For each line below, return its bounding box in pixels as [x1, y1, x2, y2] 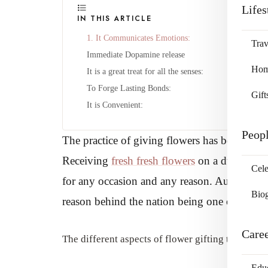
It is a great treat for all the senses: [87, 66, 203, 77]
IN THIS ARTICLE [77, 13, 152, 24]
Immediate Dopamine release [87, 50, 185, 60]
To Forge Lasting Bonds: [87, 83, 171, 93]
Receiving [62, 154, 111, 167]
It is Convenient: [87, 100, 143, 110]
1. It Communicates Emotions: [87, 33, 190, 43]
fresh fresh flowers [111, 154, 195, 167]
